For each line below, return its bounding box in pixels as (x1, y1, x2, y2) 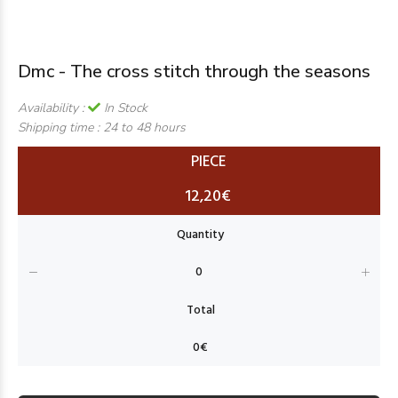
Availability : (18, 99, 88, 116)
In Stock (100, 99, 147, 116)
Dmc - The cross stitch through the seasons (18, 60, 370, 84)
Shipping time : (18, 119, 103, 136)
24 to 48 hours (103, 119, 186, 136)
